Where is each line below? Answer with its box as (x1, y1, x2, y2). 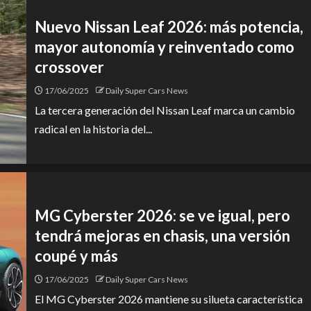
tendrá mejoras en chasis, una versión (35, 226, 290, 245)
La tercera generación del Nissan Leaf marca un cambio (35, 103, 295, 117)
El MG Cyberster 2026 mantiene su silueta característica (35, 292, 303, 305)
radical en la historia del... (35, 121, 152, 135)
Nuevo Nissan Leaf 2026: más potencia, (35, 17, 303, 36)
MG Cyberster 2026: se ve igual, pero (35, 205, 290, 225)
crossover (35, 57, 104, 76)
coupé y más (35, 246, 118, 265)
